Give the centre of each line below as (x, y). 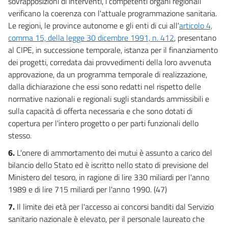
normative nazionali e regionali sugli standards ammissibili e (109, 98)
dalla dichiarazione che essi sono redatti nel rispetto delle (105, 86)
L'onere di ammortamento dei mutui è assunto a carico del (115, 152)
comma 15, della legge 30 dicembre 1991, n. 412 (91, 37)
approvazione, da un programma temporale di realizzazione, (108, 74)
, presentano (195, 37)
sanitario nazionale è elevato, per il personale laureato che (106, 219)
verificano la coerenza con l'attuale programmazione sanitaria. (112, 13)
